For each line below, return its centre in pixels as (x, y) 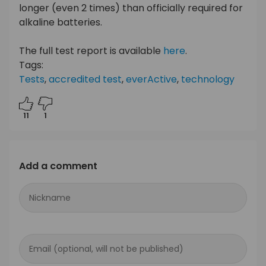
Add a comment (58, 166)
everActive (151, 79)
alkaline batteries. (61, 22)
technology (208, 79)
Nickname (50, 197)
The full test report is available (91, 50)
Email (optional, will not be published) (106, 248)
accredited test (85, 79)
